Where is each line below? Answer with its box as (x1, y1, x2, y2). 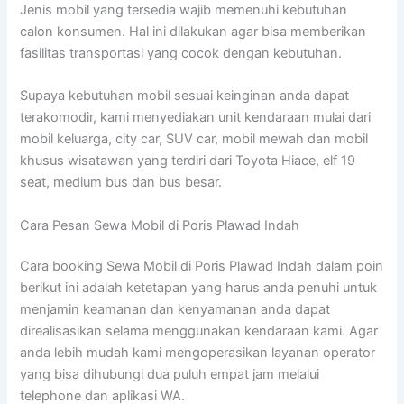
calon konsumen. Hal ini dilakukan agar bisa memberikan (20, 23, 367, 40)
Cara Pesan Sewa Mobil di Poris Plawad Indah (20, 216, 300, 234)
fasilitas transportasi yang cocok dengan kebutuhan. (20, 44, 343, 61)
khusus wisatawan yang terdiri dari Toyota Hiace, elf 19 (20, 152, 356, 170)
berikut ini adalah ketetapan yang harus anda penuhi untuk (20, 280, 378, 297)
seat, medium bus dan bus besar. (20, 174, 223, 191)
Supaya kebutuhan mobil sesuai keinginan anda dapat (20, 87, 350, 105)
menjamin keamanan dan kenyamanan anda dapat (20, 301, 331, 318)
